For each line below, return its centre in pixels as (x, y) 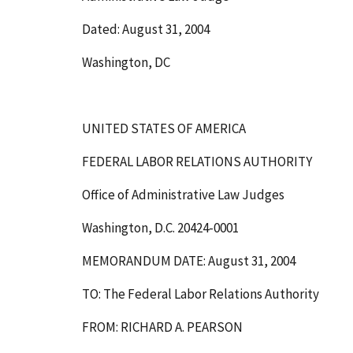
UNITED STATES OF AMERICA (164, 129)
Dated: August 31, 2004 (146, 30)
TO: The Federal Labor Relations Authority (201, 294)
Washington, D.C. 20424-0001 (160, 228)
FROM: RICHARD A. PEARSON (162, 327)
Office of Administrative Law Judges (183, 195)
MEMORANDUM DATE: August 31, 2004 (189, 261)
